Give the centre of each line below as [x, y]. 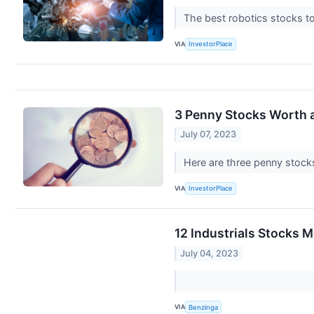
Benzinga [204, 307]
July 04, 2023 [210, 253]
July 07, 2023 [209, 135]
